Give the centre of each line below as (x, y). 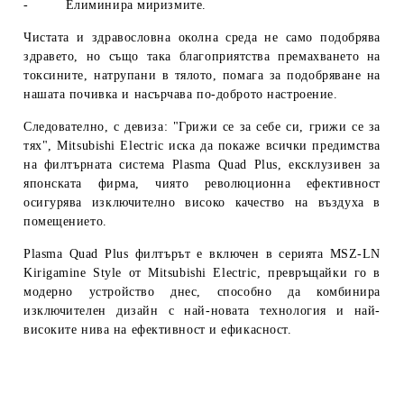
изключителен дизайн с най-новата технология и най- (202, 310)
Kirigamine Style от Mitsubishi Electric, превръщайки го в (202, 272)
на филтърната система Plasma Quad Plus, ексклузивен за (202, 164)
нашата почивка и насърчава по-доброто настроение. (181, 94)
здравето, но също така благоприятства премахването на (202, 56)
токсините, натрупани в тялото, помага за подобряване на (202, 75)
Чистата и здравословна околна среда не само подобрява (202, 37)
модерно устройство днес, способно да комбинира (202, 291)
